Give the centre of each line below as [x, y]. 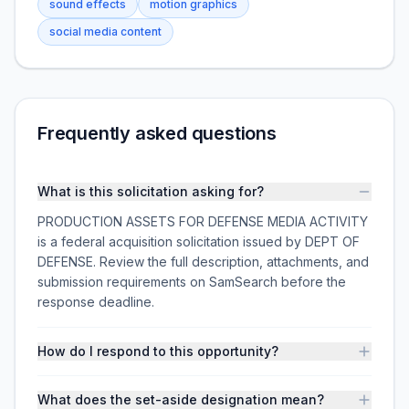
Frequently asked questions [157, 133]
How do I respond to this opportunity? [158, 351]
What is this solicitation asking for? [151, 191]
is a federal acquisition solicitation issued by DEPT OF [199, 241]
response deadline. [96, 302]
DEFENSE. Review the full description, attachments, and [203, 262]
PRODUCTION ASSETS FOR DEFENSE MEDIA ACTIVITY [203, 221]
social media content [105, 31]
